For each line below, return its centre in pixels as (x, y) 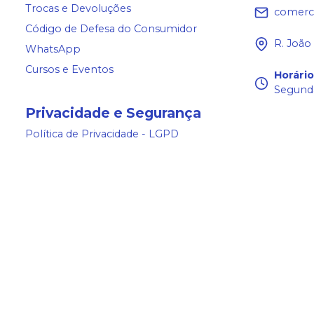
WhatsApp (53, 49)
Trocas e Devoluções (78, 9)
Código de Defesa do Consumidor (111, 29)
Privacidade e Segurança (113, 113)
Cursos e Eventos (69, 70)
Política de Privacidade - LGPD (102, 134)
